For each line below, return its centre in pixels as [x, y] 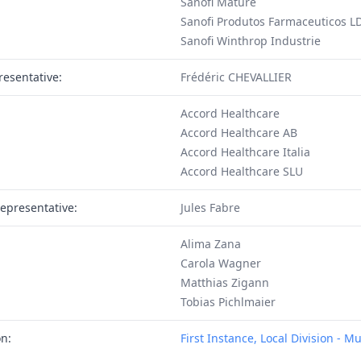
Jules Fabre [210, 207]
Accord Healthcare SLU [241, 171]
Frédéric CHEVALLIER [236, 77]
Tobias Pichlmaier [228, 302]
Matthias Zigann [224, 282]
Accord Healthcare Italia [245, 152]
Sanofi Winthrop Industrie [250, 41]
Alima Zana [210, 244]
